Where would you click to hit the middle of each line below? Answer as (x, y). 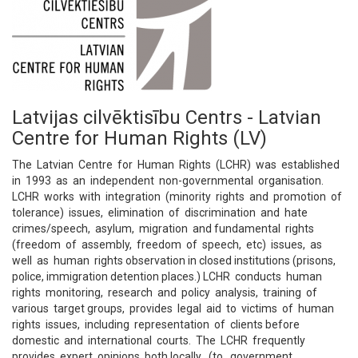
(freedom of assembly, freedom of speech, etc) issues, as (168, 245)
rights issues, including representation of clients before (157, 324)
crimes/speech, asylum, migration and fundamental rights (164, 229)
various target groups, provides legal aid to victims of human (174, 308)
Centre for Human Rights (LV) (139, 138)
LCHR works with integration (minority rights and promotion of (177, 197)
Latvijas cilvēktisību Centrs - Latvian (167, 117)
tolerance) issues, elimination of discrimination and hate (161, 213)
